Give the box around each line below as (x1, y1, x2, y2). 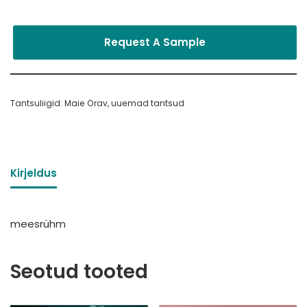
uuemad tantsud (111, 97, 184, 109)
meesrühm (10, 217, 66, 231)
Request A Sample (104, 35, 206, 49)
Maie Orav (64, 97, 108, 109)
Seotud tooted (10, 258, 148, 285)
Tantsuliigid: (10, 97, 64, 109)
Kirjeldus (10, 165, 57, 180)
